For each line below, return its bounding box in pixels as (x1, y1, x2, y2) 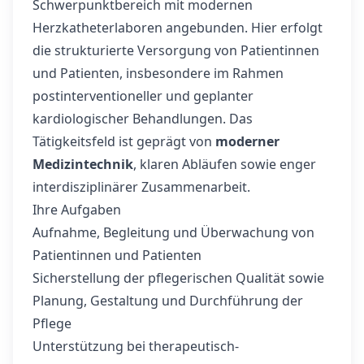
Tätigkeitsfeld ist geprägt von (32, 132, 215, 150)
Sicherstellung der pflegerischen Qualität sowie (32, 269, 324, 287)
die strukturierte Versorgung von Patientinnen (32, 41, 319, 59)
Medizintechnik (32, 155, 133, 173)
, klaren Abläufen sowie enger (133, 155, 316, 173)
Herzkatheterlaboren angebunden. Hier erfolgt (32, 19, 323, 37)
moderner (215, 132, 279, 150)
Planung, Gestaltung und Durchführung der (32, 292, 303, 310)
